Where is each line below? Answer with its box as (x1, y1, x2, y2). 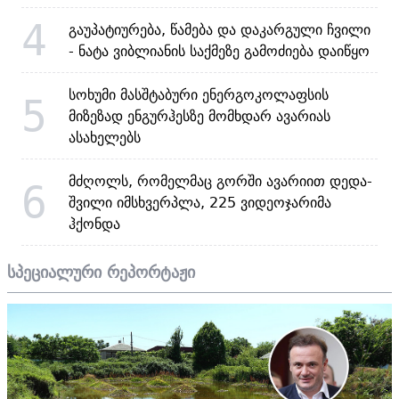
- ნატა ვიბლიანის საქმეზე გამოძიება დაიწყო (69, 37, 370, 63)
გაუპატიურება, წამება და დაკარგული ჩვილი (69, 16, 370, 42)
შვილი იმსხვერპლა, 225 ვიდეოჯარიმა (69, 189, 331, 215)
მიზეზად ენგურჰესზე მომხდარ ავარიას (69, 102, 330, 128)
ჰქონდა (69, 210, 120, 236)
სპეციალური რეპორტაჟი (7, 257, 195, 286)
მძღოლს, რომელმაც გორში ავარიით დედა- (69, 167, 372, 193)
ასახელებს (69, 124, 141, 150)
